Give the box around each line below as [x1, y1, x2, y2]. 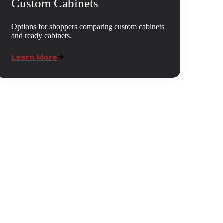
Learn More [11, 52, 57, 62]
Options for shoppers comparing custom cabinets [11, 22, 164, 31]
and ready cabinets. [11, 31, 72, 40]
